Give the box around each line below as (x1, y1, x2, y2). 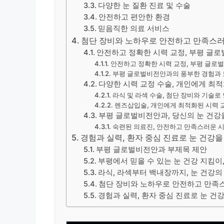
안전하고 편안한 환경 (98, 12, 170, 21)
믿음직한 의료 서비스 (98, 23, 170, 33)
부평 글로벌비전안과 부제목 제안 (96, 144, 207, 154)
